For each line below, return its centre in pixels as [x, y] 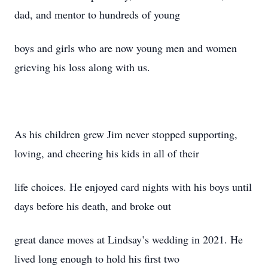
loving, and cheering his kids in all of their [107, 153]
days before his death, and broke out [93, 206]
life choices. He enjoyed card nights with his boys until [133, 187]
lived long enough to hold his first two [97, 258]
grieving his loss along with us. [82, 67]
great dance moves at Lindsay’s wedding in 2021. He [129, 239]
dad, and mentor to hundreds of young [97, 14]
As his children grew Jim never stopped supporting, [126, 134]
